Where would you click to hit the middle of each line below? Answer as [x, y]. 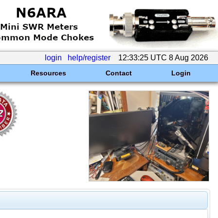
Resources [48, 73]
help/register [89, 58]
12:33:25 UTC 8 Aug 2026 [163, 58]
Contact [118, 73]
